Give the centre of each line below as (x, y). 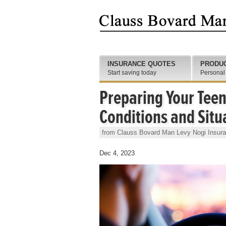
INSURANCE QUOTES (142, 64)
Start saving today (132, 73)
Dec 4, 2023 (117, 153)
